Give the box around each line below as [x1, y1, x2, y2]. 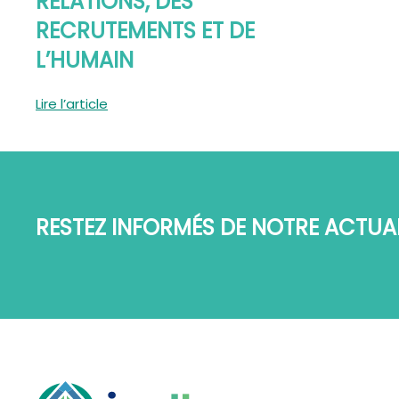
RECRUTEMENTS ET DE [36, 15, 255, 45]
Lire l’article [36, 94, 108, 113]
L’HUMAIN [36, 45, 134, 75]
